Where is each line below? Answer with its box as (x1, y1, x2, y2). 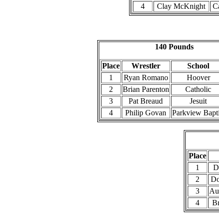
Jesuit (190, 97, 207, 105)
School (187, 62, 209, 70)
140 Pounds (154, 43, 194, 51)
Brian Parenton (122, 85, 169, 93)
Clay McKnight (157, 2, 205, 10)
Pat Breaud (129, 97, 163, 105)
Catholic (185, 85, 211, 93)
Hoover (186, 73, 210, 82)
